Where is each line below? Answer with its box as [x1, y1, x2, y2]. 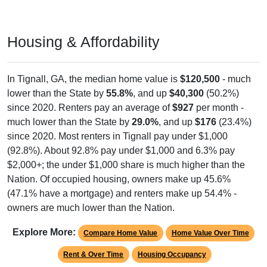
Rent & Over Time [63, 250, 124, 259]
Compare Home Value [83, 229, 158, 238]
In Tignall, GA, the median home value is [7, 74, 180, 85]
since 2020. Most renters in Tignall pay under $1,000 [7, 131, 228, 142]
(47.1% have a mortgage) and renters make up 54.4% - [7, 188, 237, 199]
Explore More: [12, 227, 76, 238]
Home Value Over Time [171, 229, 249, 238]
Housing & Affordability [7, 33, 160, 51]
